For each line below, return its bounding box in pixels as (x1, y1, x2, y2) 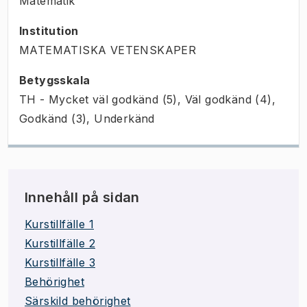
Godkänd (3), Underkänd (19, 111, 155, 125)
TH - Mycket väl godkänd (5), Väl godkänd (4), (19, 92, 275, 106)
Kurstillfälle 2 (25, 236, 95, 250)
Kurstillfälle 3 (25, 255, 95, 269)
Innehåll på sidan (25, 188, 140, 206)
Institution (19, 23, 79, 38)
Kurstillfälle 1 (25, 217, 94, 231)
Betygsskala (19, 73, 90, 87)
